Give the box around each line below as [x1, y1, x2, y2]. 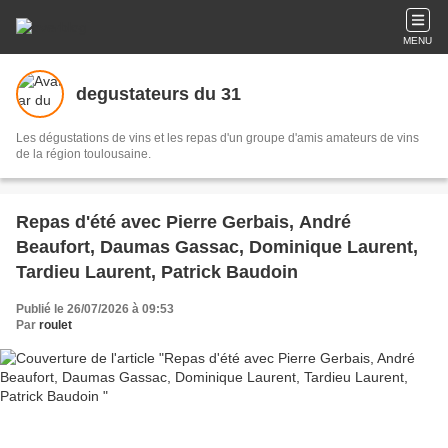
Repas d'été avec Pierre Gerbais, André [16, 212, 351, 232]
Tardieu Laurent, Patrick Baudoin [16, 262, 298, 282]
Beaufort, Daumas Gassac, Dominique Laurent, [16, 237, 418, 257]
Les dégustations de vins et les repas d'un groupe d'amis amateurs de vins [16, 131, 419, 145]
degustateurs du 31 [76, 83, 241, 104]
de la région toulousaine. [16, 147, 151, 161]
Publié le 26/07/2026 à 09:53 [16, 302, 174, 316]
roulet [39, 318, 72, 332]
